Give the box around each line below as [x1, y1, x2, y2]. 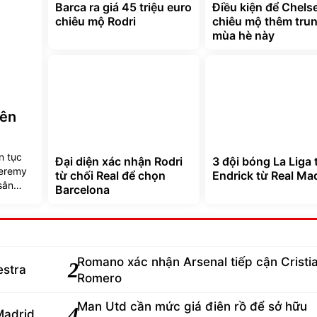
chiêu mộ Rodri [55, 13, 136, 28]
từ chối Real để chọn [55, 168, 166, 183]
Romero [77, 270, 122, 285]
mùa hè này [212, 28, 275, 42]
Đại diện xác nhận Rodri [55, 154, 183, 168]
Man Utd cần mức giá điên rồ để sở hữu [77, 299, 307, 313]
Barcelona [55, 182, 110, 197]
